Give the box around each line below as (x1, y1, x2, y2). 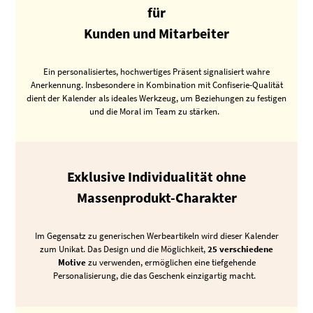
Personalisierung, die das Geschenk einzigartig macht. (53, 270, 260, 282)
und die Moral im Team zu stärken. (89, 105, 224, 117)
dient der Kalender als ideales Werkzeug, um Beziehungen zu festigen (27, 92, 286, 104)
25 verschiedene (208, 243, 273, 256)
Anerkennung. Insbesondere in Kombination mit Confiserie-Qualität (30, 78, 283, 91)
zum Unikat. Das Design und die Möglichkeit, (40, 243, 208, 256)
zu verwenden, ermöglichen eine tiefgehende (85, 256, 256, 269)
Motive (57, 256, 86, 269)
